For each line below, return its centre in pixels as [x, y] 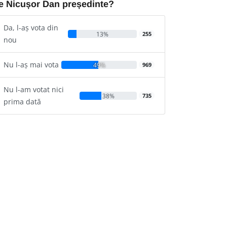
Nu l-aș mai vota [31, 64]
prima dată [22, 101]
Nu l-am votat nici [34, 89]
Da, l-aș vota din [31, 27]
